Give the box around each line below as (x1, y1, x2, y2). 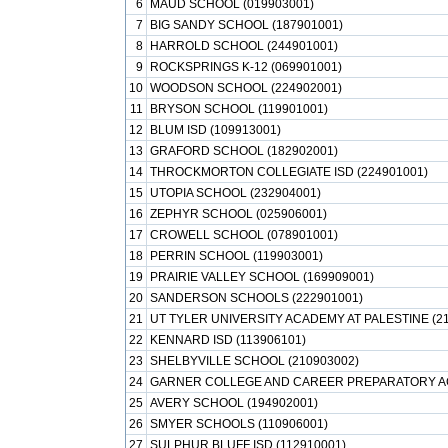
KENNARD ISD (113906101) (150, 333, 306, 347)
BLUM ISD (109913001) (150, 123, 281, 137)
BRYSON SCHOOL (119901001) (150, 102, 328, 116)
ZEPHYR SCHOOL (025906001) (150, 207, 327, 221)
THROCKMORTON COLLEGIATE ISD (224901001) (150, 165, 428, 179)
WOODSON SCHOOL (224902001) (150, 81, 342, 95)
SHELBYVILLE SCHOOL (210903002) (150, 354, 359, 368)
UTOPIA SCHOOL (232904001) (150, 186, 321, 200)
